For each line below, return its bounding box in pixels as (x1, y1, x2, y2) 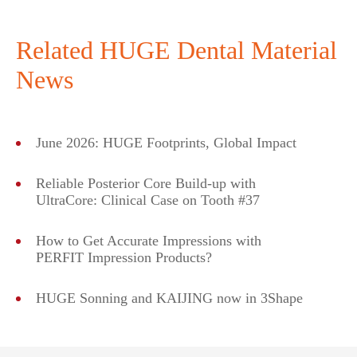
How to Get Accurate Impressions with (36, 232, 261, 249)
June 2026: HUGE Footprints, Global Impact (36, 134, 296, 151)
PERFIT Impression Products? (36, 249, 212, 265)
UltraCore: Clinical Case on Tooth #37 (36, 191, 260, 208)
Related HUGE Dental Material (16, 35, 337, 65)
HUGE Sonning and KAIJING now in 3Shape (36, 289, 303, 306)
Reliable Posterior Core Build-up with (36, 175, 256, 191)
